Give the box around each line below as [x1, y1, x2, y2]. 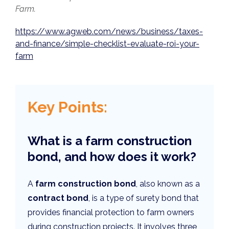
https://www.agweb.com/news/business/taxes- [15, 26, 203, 36]
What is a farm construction [28, 133, 192, 149]
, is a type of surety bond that [88, 193, 199, 203]
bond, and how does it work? [28, 149, 196, 165]
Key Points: [28, 98, 107, 116]
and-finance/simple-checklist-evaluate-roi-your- [15, 38, 199, 49]
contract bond [28, 193, 88, 203]
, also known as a [136, 179, 200, 189]
